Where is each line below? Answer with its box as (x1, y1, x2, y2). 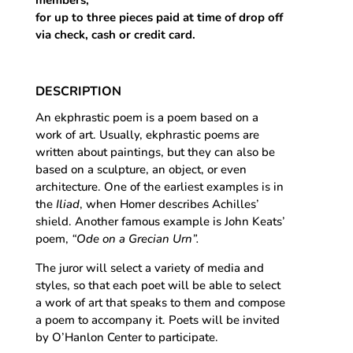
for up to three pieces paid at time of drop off (35, 9, 283, 25)
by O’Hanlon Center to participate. (35, 329, 218, 345)
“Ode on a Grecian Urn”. (71, 230, 199, 247)
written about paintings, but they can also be (35, 143, 275, 160)
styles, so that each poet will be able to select (35, 277, 281, 293)
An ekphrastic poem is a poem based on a (35, 109, 258, 125)
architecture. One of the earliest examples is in (35, 178, 284, 195)
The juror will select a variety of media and (35, 259, 264, 276)
